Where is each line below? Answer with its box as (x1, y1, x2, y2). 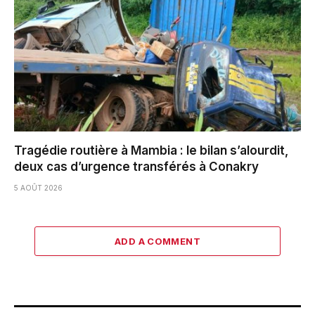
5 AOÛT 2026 (14, 184, 63, 193)
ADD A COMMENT (114, 236, 201, 247)
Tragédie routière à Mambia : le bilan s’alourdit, (14, 143, 288, 158)
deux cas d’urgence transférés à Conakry (14, 160, 259, 174)
